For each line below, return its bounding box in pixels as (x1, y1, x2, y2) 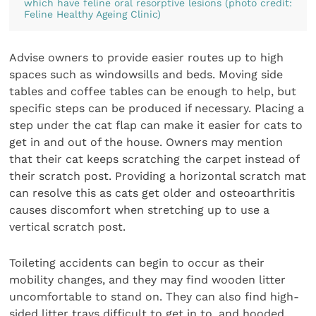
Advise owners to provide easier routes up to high (9, 51, 284, 65)
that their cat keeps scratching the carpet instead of (9, 152, 300, 166)
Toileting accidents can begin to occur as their (9, 255, 265, 269)
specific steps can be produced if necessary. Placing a (9, 102, 305, 116)
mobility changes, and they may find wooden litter (9, 272, 286, 286)
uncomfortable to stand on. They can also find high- (9, 289, 300, 303)
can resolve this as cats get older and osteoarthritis (9, 186, 296, 200)
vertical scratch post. (9, 220, 126, 234)
